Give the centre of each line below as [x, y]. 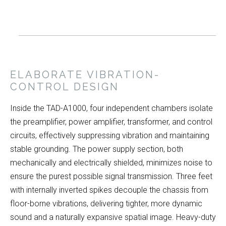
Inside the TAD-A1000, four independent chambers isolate [111, 108]
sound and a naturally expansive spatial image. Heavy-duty [113, 217]
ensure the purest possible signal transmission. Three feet [111, 177]
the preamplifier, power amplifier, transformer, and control [111, 122]
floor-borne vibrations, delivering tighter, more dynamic [106, 204]
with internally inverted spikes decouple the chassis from [109, 190]
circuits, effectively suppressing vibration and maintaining [110, 136]
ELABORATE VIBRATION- [85, 75]
